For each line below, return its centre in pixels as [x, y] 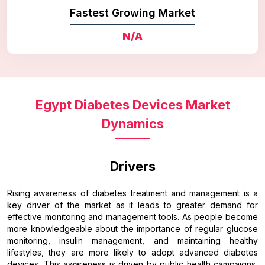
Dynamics [132, 123]
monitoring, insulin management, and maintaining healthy [132, 240]
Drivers [132, 166]
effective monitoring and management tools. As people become [132, 216]
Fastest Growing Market [132, 12]
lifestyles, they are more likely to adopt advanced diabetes [132, 252]
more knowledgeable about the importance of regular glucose [132, 228]
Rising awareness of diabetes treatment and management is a [132, 193]
